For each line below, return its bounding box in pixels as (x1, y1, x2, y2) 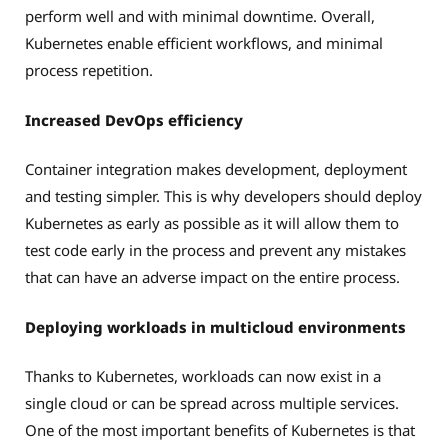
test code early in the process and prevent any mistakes (25, 240, 406, 261)
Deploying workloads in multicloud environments (25, 316, 410, 337)
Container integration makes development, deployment (25, 159, 407, 180)
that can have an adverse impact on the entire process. (25, 267, 404, 288)
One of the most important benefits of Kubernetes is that (25, 420, 415, 441)
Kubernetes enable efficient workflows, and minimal (25, 33, 383, 54)
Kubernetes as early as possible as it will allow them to (25, 213, 399, 234)
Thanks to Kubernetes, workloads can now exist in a (25, 366, 381, 387)
